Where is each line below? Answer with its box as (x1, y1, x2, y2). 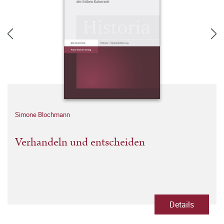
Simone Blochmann (15, 110, 70, 119)
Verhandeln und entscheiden (15, 134, 145, 150)
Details (169, 199, 194, 210)
